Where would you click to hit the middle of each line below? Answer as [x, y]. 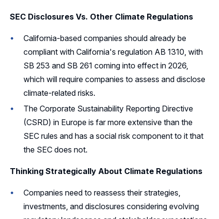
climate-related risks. [59, 93]
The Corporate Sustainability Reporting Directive [108, 108]
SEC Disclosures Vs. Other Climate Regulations [101, 16]
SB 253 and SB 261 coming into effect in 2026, [106, 65]
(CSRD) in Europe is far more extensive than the [108, 122]
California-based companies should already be [105, 38]
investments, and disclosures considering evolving [111, 206]
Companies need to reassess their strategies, [102, 192]
